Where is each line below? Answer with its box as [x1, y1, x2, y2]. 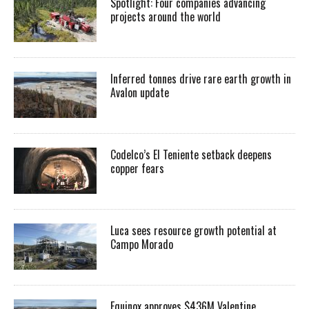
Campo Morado [110, 235, 173, 252]
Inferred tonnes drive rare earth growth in [110, 70, 291, 87]
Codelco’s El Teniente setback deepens [110, 146, 272, 163]
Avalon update [110, 83, 169, 101]
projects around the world [110, 8, 223, 25]
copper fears [110, 159, 164, 177]
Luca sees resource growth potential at [110, 221, 277, 239]
